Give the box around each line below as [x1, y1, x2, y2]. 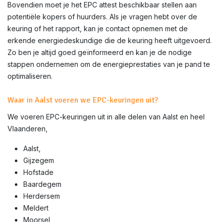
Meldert [23, 204, 49, 212]
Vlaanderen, [7, 124, 48, 133]
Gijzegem [23, 156, 54, 165]
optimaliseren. [7, 72, 53, 80]
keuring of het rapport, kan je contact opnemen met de [7, 24, 188, 33]
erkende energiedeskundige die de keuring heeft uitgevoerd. [7, 36, 212, 45]
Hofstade [23, 168, 54, 176]
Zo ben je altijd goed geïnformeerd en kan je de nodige [7, 48, 192, 56]
